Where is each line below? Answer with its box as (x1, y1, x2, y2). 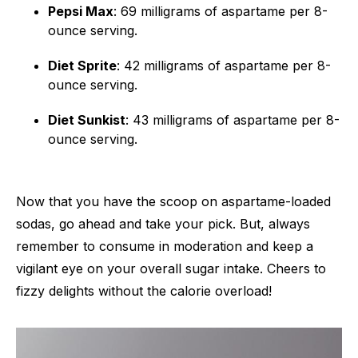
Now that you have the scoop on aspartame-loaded (16, 193, 331, 209)
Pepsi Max (48, 2, 113, 19)
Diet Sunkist (48, 111, 125, 128)
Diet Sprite (48, 57, 117, 74)
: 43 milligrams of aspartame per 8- (125, 111, 340, 128)
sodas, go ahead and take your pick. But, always (16, 215, 310, 232)
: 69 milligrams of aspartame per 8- (113, 2, 328, 19)
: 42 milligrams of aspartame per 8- (117, 57, 331, 74)
